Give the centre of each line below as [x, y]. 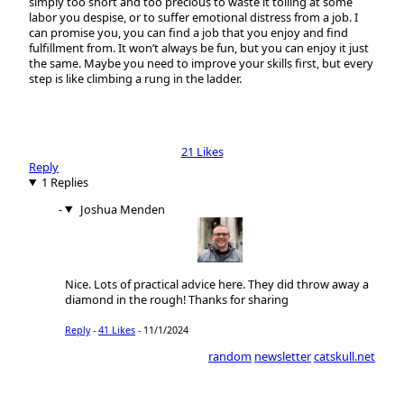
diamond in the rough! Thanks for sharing [177, 299]
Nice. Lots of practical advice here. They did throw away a [217, 284]
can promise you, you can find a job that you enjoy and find [188, 32]
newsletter [283, 356]
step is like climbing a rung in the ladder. [135, 78]
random [230, 356]
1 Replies [64, 182]
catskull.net [344, 356]
